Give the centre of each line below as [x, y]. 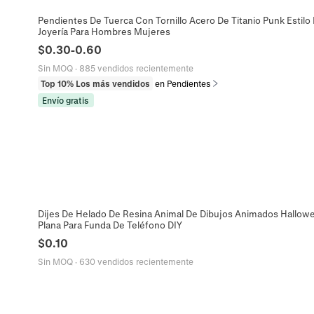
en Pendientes [183, 84]
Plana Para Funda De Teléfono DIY [110, 224]
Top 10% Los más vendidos [95, 84]
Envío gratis [66, 101]
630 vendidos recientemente [136, 261]
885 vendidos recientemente [136, 68]
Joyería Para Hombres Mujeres [104, 32]
